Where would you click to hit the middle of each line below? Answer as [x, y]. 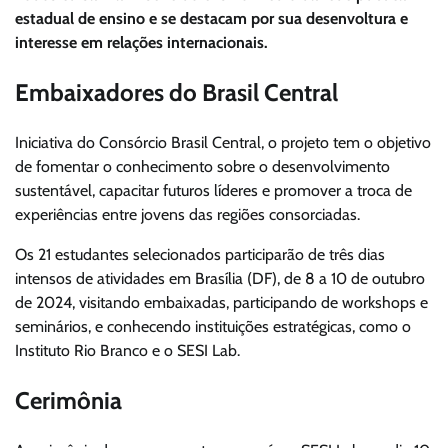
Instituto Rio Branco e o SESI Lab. [127, 350]
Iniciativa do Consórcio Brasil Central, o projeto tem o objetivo [223, 142]
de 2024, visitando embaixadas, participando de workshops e [221, 302]
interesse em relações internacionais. [141, 43]
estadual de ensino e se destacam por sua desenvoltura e [211, 19]
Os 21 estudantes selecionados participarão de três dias [200, 254]
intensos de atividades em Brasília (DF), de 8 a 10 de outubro [220, 278]
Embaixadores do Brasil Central [176, 93]
